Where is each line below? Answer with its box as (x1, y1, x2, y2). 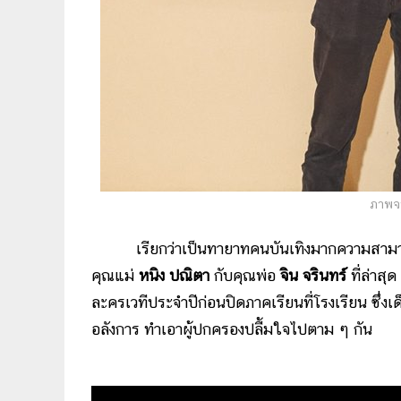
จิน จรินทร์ (280, 266, 346, 285)
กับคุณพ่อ (209, 266, 280, 285)
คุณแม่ (91, 266, 139, 285)
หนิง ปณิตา (139, 266, 209, 285)
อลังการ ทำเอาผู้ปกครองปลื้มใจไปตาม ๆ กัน (91, 320, 372, 338)
